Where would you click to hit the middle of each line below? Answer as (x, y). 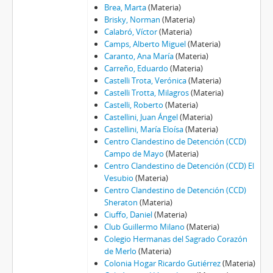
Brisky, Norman (132, 20)
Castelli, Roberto (133, 105)
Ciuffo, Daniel (128, 215)
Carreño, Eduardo (136, 69)
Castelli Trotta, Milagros (146, 93)
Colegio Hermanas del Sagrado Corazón (175, 239)
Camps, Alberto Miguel (145, 44)
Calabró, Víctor (130, 32)
